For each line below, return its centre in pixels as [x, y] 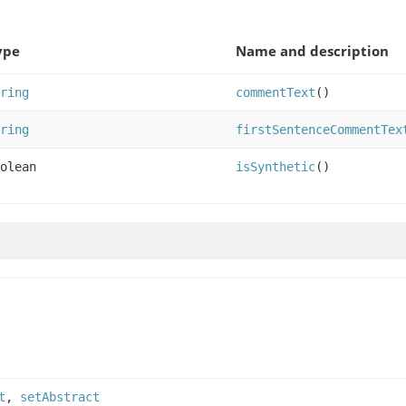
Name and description [312, 51]
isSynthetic [275, 167]
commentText [275, 93]
